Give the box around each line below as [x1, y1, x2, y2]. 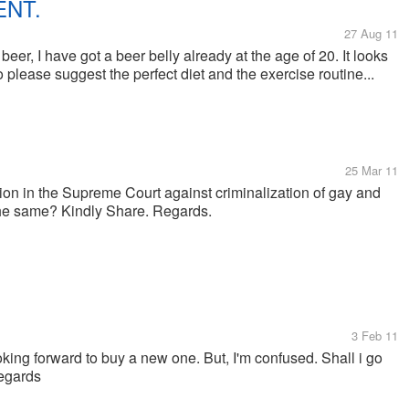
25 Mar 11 [345, 162, 398, 179]
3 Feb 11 [351, 327, 398, 344]
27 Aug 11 [344, 25, 398, 42]
